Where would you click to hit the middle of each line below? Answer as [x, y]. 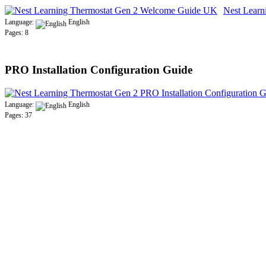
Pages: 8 [17, 33]
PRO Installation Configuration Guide [99, 70]
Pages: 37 [18, 115]
